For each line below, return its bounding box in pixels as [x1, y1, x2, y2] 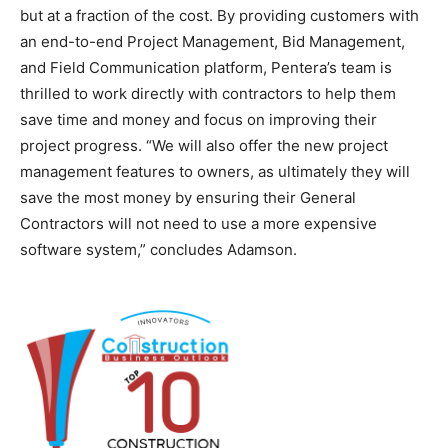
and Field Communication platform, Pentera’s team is [20, 58, 392, 77]
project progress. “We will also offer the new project [20, 136, 388, 155]
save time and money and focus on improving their [20, 110, 377, 129]
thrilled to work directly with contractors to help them [20, 84, 396, 103]
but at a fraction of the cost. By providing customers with [20, 6, 419, 25]
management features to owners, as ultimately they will [20, 162, 410, 181]
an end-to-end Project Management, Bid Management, [20, 32, 405, 51]
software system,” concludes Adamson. [20, 240, 297, 259]
